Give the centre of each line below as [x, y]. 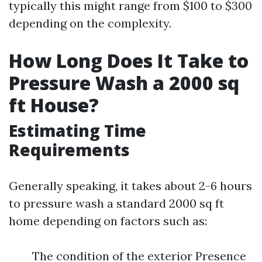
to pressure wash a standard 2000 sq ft [116, 203]
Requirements [69, 150]
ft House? [54, 105]
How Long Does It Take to [129, 61]
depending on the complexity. [90, 23]
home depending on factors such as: [108, 221]
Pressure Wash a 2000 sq [124, 83]
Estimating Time [77, 130]
